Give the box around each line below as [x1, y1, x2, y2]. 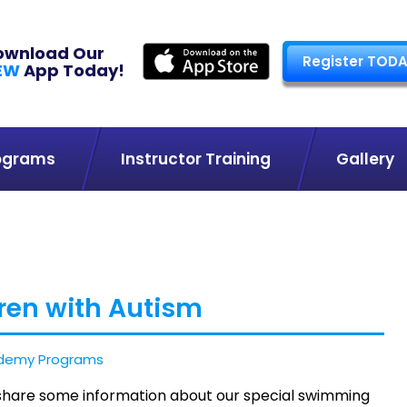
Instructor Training [120, 148, 271, 170]
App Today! [20, 58, 124, 82]
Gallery [335, 148, 394, 170]
